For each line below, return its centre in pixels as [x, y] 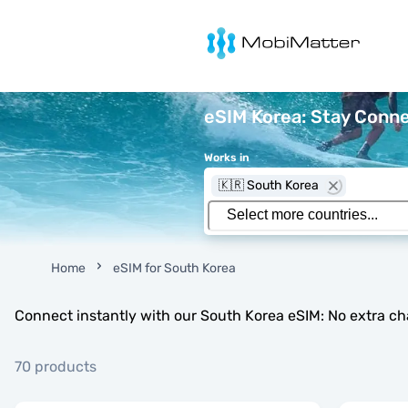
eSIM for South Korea [174, 268]
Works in [227, 158]
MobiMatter [220, 32]
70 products [56, 367]
